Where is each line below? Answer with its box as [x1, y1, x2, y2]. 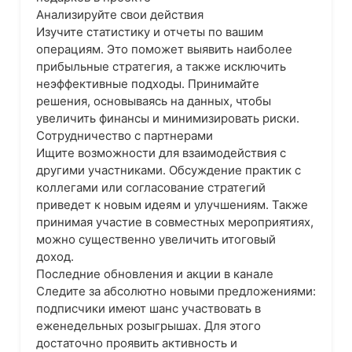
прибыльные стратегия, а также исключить [36, 59, 286, 74]
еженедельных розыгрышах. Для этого [36, 318, 261, 333]
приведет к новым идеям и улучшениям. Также [36, 197, 308, 212]
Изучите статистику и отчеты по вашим [36, 24, 263, 39]
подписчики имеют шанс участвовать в [36, 301, 261, 316]
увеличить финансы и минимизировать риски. [36, 111, 299, 126]
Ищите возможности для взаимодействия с [36, 145, 286, 160]
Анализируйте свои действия [36, 7, 203, 22]
